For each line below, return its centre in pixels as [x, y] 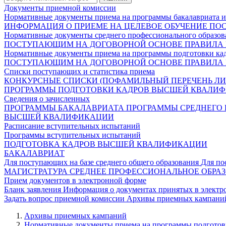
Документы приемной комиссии [60, 8]
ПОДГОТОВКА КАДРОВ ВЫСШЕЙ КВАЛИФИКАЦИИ [106, 144]
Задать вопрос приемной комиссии [65, 198]
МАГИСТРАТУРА [37, 171]
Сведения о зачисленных [47, 98]
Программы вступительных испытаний [72, 135]
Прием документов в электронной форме [75, 180]
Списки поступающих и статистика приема [79, 71]
